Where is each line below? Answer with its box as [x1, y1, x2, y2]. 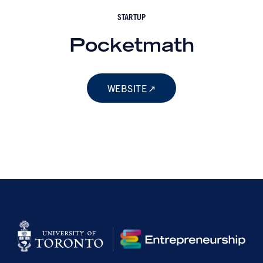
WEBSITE [107, 82, 147, 94]
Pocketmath [69, 33, 194, 56]
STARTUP [117, 11, 146, 22]
